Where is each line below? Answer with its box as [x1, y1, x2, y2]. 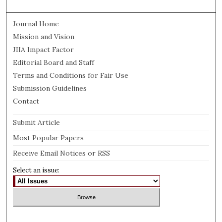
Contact [13, 96, 40, 106]
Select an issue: [13, 166, 60, 174]
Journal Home [13, 19, 59, 28]
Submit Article [13, 117, 60, 127]
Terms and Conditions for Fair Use [13, 70, 129, 80]
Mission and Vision [13, 32, 75, 41]
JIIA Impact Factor [13, 45, 74, 54]
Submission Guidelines [13, 83, 87, 93]
